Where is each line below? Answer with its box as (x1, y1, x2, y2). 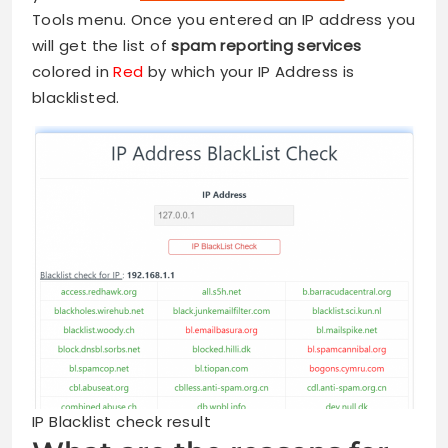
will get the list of (32, 35, 172, 57)
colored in (32, 61, 114, 83)
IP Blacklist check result (32, 411, 211, 433)
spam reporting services (171, 35, 362, 57)
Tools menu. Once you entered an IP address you (32, 9, 416, 31)
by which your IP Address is (143, 61, 355, 83)
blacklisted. (32, 87, 120, 109)
